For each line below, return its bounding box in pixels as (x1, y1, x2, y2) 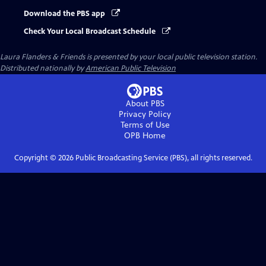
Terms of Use (120, 120, 170, 131)
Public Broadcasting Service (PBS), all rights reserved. (73, 153, 252, 163)
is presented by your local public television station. (85, 52, 257, 62)
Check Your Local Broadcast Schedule (24, 27, 157, 37)
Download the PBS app (24, 9, 107, 18)
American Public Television (85, 64, 176, 74)
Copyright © (14, 153, 58, 163)
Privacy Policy (119, 109, 171, 120)
